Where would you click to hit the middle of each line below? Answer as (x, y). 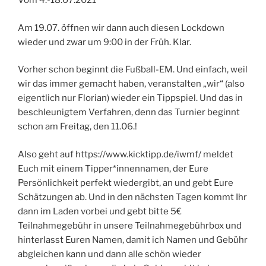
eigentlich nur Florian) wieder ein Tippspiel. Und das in (130, 98)
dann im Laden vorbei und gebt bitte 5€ (100, 211)
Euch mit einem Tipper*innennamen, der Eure (113, 168)
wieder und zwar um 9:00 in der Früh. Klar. (104, 42)
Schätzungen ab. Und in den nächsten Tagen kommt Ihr (132, 197)
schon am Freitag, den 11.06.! (77, 127)
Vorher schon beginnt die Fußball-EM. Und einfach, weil (133, 70)
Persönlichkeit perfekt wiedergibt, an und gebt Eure (126, 183)
